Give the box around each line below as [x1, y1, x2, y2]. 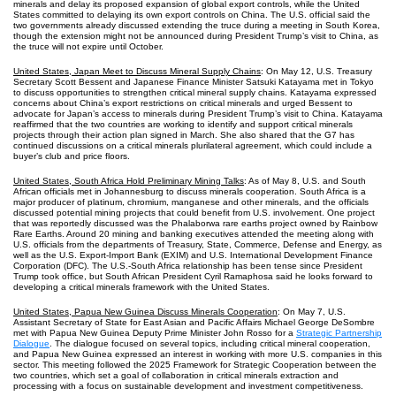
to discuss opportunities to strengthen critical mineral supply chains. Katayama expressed [13, 88, 377, 97]
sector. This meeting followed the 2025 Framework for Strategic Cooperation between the [13, 360, 377, 369]
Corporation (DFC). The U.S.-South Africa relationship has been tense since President [13, 261, 362, 270]
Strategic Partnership [296, 328, 382, 338]
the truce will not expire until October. [13, 42, 164, 51]
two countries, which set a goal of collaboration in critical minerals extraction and [13, 370, 339, 380]
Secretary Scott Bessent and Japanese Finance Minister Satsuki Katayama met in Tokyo [13, 77, 374, 87]
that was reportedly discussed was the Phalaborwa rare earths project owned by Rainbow [13, 218, 377, 228]
